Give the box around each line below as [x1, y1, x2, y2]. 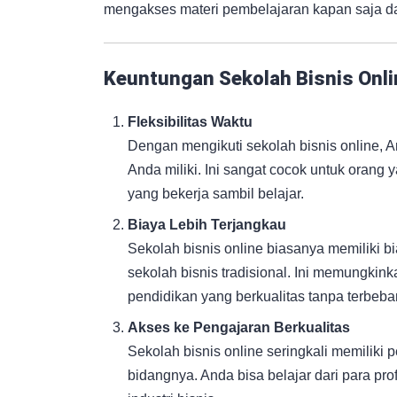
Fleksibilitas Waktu [128, 113, 253, 129]
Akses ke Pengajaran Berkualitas [128, 319, 351, 335]
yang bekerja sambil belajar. [128, 185, 305, 201]
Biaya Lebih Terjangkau [128, 216, 287, 232]
